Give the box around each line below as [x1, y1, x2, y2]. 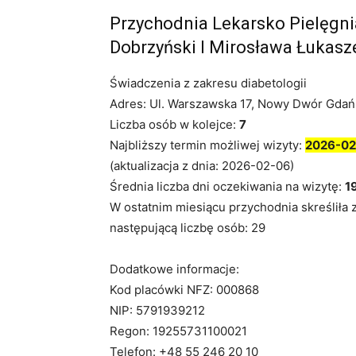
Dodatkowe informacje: [110, 261, 239, 277]
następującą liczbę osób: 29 [110, 219, 265, 235]
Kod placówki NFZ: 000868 [110, 281, 259, 297]
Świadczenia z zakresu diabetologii [110, 75, 307, 91]
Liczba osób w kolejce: [110, 116, 239, 132]
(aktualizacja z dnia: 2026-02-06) [110, 157, 294, 173]
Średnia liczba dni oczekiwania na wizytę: [110, 178, 345, 194]
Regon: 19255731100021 [110, 323, 247, 339]
